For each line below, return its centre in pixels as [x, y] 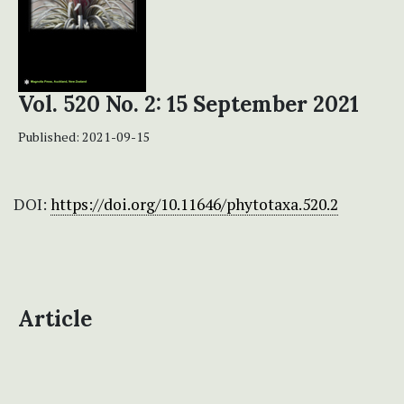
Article [55, 319]
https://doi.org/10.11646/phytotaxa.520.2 [194, 205]
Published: [50, 137]
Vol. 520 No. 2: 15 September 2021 [188, 105]
